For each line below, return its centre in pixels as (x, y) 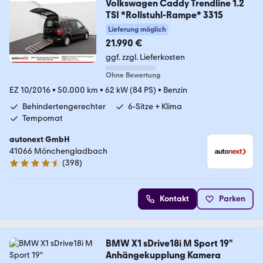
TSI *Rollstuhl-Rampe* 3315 (164, 15)
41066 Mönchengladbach (58, 151)
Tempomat (43, 119)
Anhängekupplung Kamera (163, 255)
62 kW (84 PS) (131, 90)
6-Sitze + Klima (155, 107)
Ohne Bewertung (133, 75)
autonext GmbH (40, 140)
